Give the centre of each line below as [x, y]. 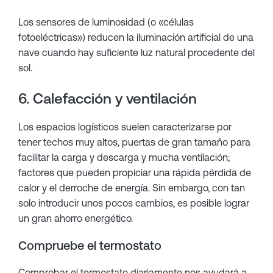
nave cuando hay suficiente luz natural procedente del [136, 52]
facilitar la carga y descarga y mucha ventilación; [124, 157]
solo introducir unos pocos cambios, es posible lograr [134, 203]
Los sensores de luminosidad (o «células [106, 22]
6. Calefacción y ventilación [108, 98]
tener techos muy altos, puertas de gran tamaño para [134, 142]
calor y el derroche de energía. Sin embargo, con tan [132, 188]
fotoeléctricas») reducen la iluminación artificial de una [136, 37]
